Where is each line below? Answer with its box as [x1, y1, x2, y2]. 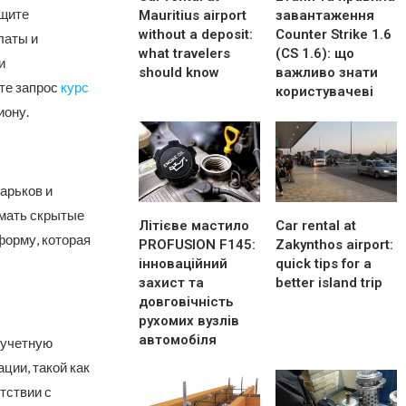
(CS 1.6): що [275, 44, 355, 62]
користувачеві [275, 82, 374, 100]
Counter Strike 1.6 [275, 25, 392, 43]
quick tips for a [275, 255, 372, 272]
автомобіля [139, 331, 217, 348]
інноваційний [139, 255, 228, 272]
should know [139, 63, 220, 81]
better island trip [275, 274, 383, 291]
